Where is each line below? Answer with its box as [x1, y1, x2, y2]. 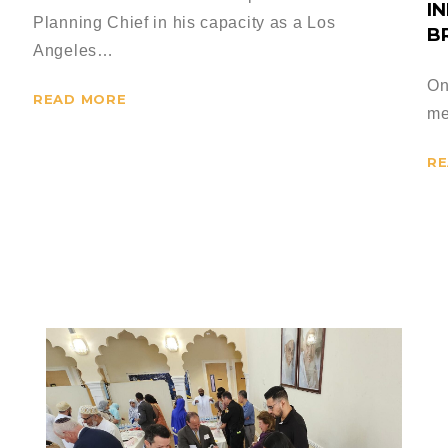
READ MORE [33, 90, 127, 107]
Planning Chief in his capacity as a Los [33, 13, 336, 31]
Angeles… [33, 41, 114, 59]
